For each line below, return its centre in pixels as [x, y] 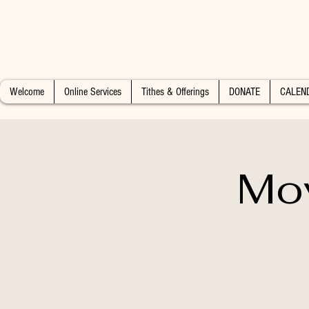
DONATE [245, 92]
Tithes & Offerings [175, 92]
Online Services [93, 92]
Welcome [27, 92]
